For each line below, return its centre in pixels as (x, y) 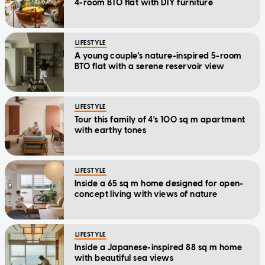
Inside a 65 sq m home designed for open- (159, 184)
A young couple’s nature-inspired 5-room (158, 56)
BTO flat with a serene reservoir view (150, 67)
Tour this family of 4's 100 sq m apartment (160, 120)
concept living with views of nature (146, 195)
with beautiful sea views (124, 258)
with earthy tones (111, 131)
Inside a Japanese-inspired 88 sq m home (159, 248)
